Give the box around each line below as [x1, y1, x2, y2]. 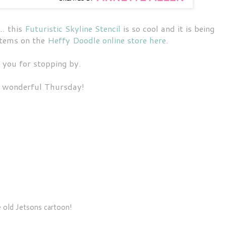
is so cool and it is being [121, 22, 214, 34]
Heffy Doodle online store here [47, 34, 166, 46]
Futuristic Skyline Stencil [25, 22, 121, 34]
